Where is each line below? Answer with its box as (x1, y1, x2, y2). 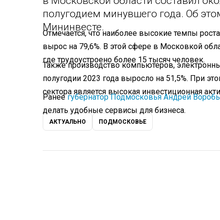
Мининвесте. (43, 21, 104, 33)
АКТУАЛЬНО (49, 118, 86, 126)
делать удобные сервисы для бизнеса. (43, 106, 186, 115)
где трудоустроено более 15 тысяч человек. (43, 55, 205, 65)
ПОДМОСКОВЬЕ (99, 118, 146, 126)
